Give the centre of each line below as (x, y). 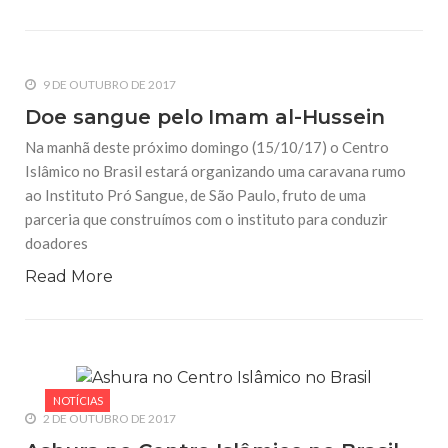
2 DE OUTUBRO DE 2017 (108, 419)
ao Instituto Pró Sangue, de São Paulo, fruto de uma (195, 195)
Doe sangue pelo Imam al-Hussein (205, 117)
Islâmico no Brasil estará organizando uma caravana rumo (215, 171)
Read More (69, 277)
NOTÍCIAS (77, 401)
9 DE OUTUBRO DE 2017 (108, 85)
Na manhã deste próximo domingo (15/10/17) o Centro (207, 147)
